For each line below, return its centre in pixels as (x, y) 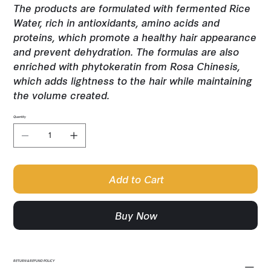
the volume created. (62, 94)
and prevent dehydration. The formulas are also (126, 51)
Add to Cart (136, 178)
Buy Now (136, 215)
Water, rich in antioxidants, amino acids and (117, 22)
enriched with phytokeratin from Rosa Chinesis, (127, 65)
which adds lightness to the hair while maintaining (133, 80)
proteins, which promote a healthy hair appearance (135, 36)
